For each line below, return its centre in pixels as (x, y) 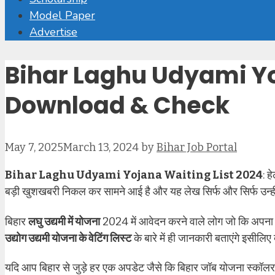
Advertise (53, 32)
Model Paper (62, 15)
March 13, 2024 (101, 148)
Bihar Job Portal (197, 148)
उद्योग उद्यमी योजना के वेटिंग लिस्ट (68, 238)
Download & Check (117, 105)
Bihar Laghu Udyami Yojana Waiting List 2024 (134, 175)
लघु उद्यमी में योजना (64, 221)
